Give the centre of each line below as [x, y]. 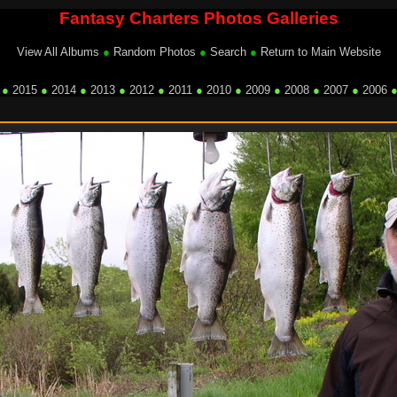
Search [228, 51]
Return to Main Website [320, 51]
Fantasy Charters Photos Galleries [198, 18]
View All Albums [58, 51]
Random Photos [154, 51]
